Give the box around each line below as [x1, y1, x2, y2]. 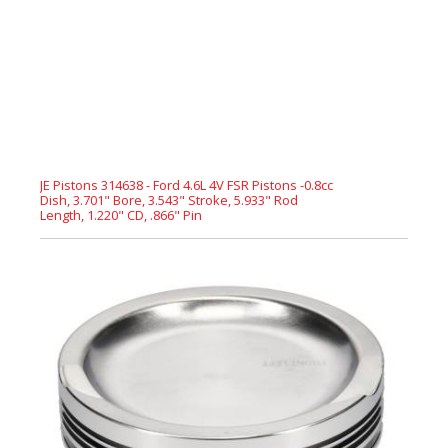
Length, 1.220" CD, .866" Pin [40, 206, 202, 224]
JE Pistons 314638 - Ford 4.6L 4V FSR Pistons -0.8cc [40, 176, 333, 194]
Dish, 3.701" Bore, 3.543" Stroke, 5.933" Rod [40, 191, 298, 209]
